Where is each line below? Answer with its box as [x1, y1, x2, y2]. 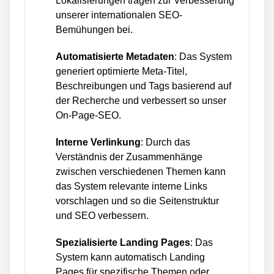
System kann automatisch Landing [56, 252, 205, 262]
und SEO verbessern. [56, 210, 149, 221]
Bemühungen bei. [56, 24, 133, 35]
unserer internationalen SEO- [56, 10, 182, 20]
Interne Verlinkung [56, 137, 141, 147]
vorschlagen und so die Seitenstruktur [56, 196, 219, 206]
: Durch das [141, 137, 190, 147]
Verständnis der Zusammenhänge [56, 152, 202, 162]
